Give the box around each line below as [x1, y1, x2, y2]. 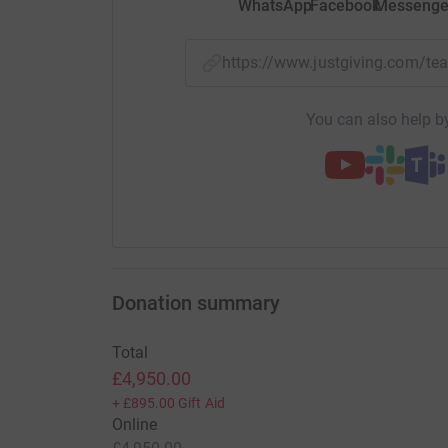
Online [111, 415, 157, 435]
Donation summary [111, 291, 280, 316]
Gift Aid [178, 395, 225, 412]
